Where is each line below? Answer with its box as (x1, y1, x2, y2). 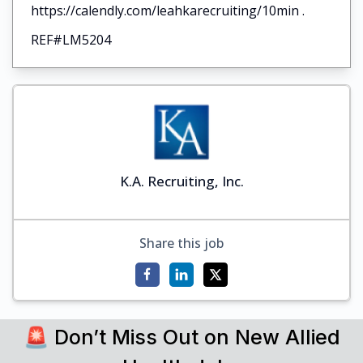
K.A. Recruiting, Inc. (119, 172, 244, 191)
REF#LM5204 (30, 30, 111, 49)
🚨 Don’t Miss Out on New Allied (23, 325, 340, 350)
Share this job (139, 233, 224, 252)
